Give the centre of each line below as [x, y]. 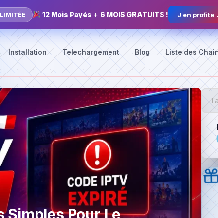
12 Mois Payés [67, 14]
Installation [27, 52]
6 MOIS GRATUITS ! [135, 14]
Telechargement [91, 52]
